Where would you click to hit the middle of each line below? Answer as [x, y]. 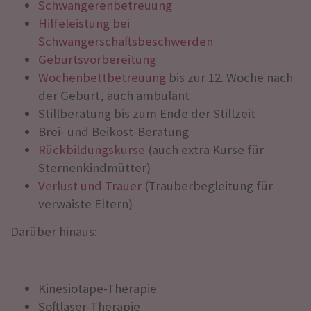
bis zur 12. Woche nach [229, 77]
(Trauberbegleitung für [207, 185]
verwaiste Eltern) [85, 203]
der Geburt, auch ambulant [114, 95]
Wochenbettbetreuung [102, 77]
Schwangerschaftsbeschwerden [126, 41]
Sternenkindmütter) [94, 167]
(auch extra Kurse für [204, 149]
